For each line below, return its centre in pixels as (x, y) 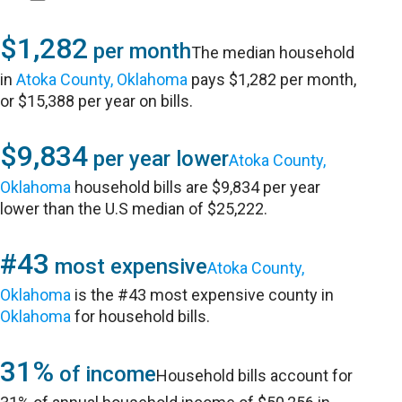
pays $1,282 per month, (272, 79)
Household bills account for (255, 376)
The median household (273, 52)
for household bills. (141, 316)
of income (105, 374)
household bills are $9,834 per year (196, 187)
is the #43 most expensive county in (203, 295)
